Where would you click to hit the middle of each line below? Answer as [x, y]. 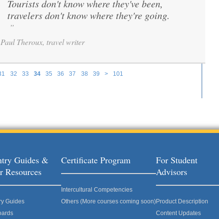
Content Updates [178, 213]
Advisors [172, 172]
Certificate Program [96, 160]
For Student [177, 160]
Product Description [182, 201]
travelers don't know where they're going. [88, 15]
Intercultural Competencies [97, 190]
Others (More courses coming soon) [109, 201]
